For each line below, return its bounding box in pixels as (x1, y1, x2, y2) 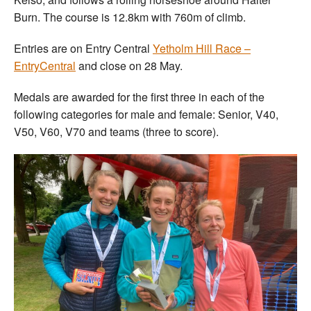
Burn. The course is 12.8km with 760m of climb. (14, 8, 246, 25)
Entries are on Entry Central (14, 40, 153, 56)
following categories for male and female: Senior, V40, (14, 106, 278, 122)
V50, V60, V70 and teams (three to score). (14, 123, 219, 140)
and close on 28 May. (76, 57, 183, 74)
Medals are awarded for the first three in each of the (14, 88, 264, 105)
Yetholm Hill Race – (153, 40, 251, 56)
